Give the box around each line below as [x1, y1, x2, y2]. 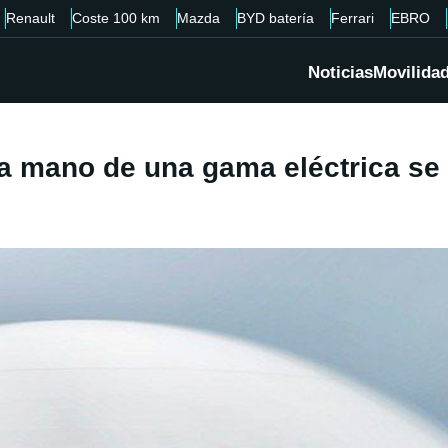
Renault [6, 10, 55, 26]
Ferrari [331, 10, 374, 26]
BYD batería [237, 10, 314, 26]
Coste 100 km [72, 10, 160, 26]
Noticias [308, 63, 373, 83]
